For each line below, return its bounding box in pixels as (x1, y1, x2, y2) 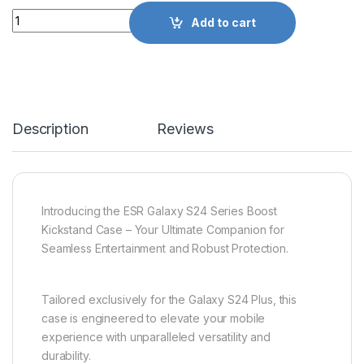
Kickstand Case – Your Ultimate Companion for (41, 223, 284, 237)
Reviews (157, 120, 214, 138)
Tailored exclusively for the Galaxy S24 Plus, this (41, 292, 297, 307)
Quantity (11, 8, 61, 23)
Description (12, 120, 89, 138)
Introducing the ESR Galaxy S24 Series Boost (41, 204, 277, 219)
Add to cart (191, 15, 257, 30)
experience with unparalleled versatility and (41, 330, 271, 344)
